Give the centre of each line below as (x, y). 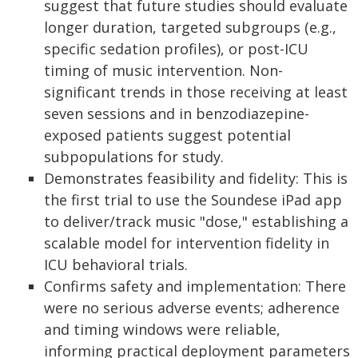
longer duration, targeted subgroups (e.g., (190, 27)
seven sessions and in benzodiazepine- (177, 113)
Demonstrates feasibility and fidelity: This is (196, 178)
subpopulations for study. (134, 157)
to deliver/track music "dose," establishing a (196, 221)
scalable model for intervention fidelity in (187, 243)
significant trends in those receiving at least (196, 92)
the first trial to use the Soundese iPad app (193, 200)
